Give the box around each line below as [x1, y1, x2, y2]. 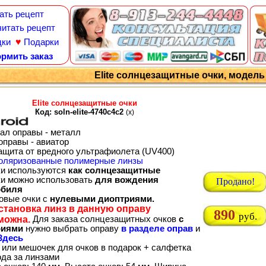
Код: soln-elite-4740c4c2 [35, 107, 126, 116]
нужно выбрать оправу [23, 223, 121, 233]
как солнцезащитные [68, 165, 160, 175]
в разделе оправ [121, 223, 193, 233]
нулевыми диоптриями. [50, 194, 154, 204]
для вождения [95, 175, 159, 185]
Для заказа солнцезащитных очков [30, 214, 179, 224]
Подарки [24, 37, 59, 47]
